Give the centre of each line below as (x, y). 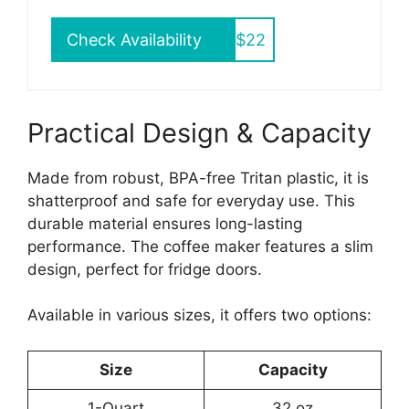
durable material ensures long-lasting (165, 223)
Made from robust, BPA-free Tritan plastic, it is (198, 178)
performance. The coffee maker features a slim (200, 246)
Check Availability (134, 39)
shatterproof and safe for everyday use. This (191, 200)
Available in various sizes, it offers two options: (199, 315)
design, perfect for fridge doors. (145, 269)
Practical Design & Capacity (199, 132)
